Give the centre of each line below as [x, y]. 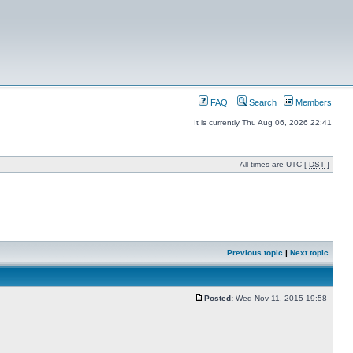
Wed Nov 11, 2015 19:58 [281, 298]
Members [312, 102]
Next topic [309, 253]
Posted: [219, 298]
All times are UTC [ [274, 164]
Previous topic [255, 253]
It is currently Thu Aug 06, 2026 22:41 [263, 123]
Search [262, 102]
